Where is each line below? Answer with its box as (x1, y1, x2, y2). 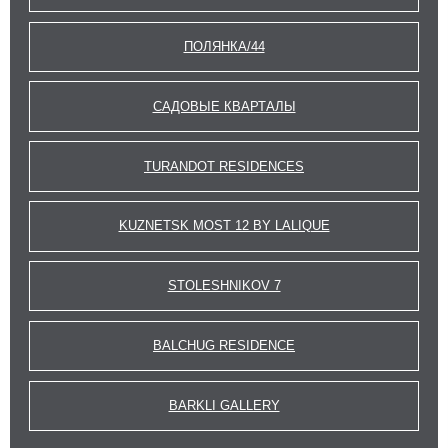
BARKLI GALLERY (168, 397, 280, 413)
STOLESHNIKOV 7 (167, 278, 281, 294)
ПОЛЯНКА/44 (183, 38, 265, 54)
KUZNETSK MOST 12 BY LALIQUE (118, 218, 330, 234)
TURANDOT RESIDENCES (144, 158, 304, 174)
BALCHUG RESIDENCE (153, 338, 295, 354)
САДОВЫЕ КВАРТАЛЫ (152, 98, 296, 114)
